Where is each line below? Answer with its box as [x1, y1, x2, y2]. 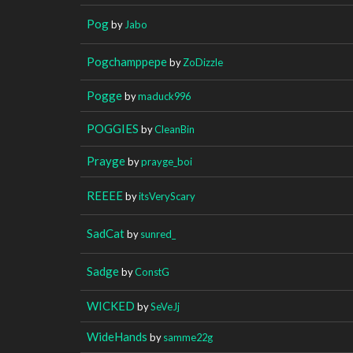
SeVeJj [150, 299, 180, 313]
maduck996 [138, 89, 191, 102]
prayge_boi [141, 154, 192, 168]
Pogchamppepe [87, 54, 167, 69]
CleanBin [154, 122, 195, 136]
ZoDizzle [183, 55, 223, 69]
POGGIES [87, 121, 139, 136]
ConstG [135, 265, 169, 278]
